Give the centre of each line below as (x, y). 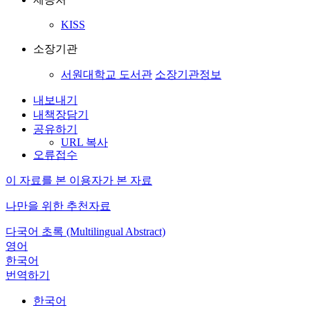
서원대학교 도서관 (107, 74)
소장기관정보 (188, 74)
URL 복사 (84, 142)
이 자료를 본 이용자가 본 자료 (79, 180)
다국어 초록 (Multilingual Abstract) (85, 231)
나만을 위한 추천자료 (58, 206)
